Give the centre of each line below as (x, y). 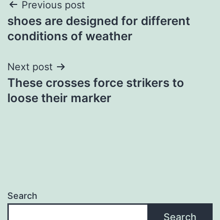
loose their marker (59, 98)
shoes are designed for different (99, 21)
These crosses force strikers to (96, 82)
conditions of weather (70, 36)
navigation (50, 30)
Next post (30, 67)
